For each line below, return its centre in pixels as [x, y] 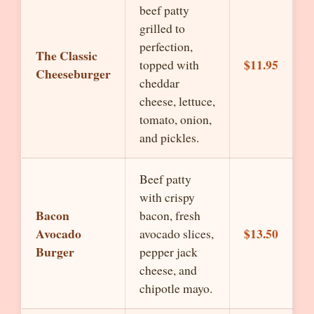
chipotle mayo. [176, 288]
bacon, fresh [170, 215]
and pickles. [169, 137]
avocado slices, [177, 233]
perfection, [166, 46]
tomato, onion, [176, 119]
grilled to [162, 28]
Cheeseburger [73, 74]
